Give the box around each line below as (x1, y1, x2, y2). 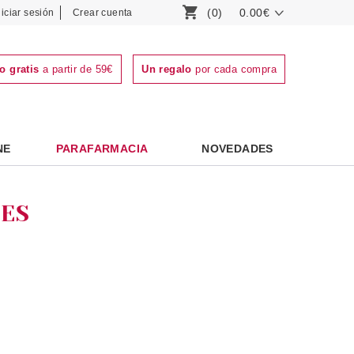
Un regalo (141, 63, 192, 75)
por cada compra (191, 63, 277, 75)
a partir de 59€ (39, 63, 113, 75)
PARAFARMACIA (55, 142, 149, 155)
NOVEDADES (201, 142, 273, 155)
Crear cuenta (73, 7, 133, 18)
